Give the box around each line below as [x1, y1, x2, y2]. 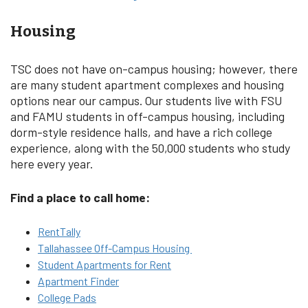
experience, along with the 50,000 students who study [10, 140, 290, 155]
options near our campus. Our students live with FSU [10, 92, 283, 108]
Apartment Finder [38, 274, 119, 288]
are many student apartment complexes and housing [10, 76, 284, 92]
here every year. [10, 155, 96, 171]
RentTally [38, 225, 80, 239]
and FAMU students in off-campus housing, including [10, 108, 285, 124]
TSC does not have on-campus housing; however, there [10, 60, 298, 76]
